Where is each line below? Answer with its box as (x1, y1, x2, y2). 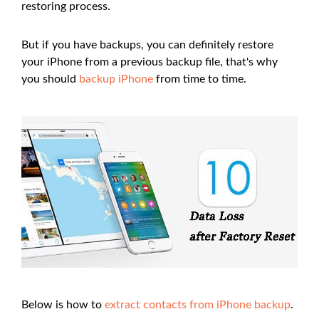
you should (21, 73, 79, 85)
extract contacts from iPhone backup (105, 298, 291, 310)
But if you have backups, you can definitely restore (21, 39, 273, 51)
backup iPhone (79, 73, 153, 85)
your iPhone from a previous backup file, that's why (21, 56, 278, 68)
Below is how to (21, 298, 105, 310)
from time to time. (153, 73, 246, 85)
